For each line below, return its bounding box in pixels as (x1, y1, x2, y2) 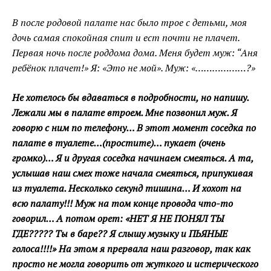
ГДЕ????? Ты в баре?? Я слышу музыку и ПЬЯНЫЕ (12, 227, 227, 241)
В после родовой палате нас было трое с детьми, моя (12, 16, 247, 30)
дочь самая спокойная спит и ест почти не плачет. (12, 31, 240, 45)
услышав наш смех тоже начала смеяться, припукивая (12, 166, 253, 180)
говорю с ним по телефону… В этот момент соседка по (12, 121, 256, 135)
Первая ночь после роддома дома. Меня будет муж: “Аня (12, 46, 258, 60)
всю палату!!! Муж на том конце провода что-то (12, 197, 233, 211)
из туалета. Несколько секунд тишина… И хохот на (12, 181, 241, 195)
